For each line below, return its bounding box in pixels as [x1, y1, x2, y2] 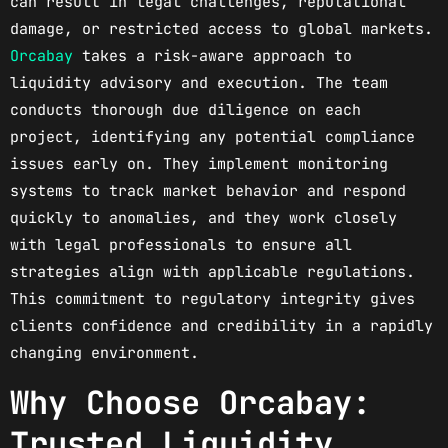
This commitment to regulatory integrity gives [10, 289, 415, 310]
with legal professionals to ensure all [10, 235, 352, 256]
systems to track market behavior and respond [10, 181, 406, 202]
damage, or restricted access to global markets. [10, 19, 433, 40]
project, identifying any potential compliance [10, 127, 415, 148]
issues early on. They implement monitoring [10, 154, 388, 175]
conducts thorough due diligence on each [10, 100, 361, 121]
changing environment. [10, 343, 199, 364]
